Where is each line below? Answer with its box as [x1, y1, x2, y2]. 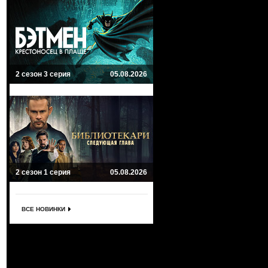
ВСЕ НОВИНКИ [22, 206, 65, 212]
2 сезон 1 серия [16, 168, 71, 176]
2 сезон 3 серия [16, 70, 71, 78]
